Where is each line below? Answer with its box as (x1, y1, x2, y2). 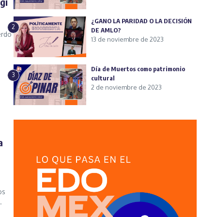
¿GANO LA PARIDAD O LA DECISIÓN (91, 16, 192, 25)
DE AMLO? (91, 26, 123, 34)
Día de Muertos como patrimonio (91, 65, 185, 73)
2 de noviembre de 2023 (91, 83, 162, 92)
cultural (91, 74, 115, 82)
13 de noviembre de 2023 (91, 35, 164, 43)
